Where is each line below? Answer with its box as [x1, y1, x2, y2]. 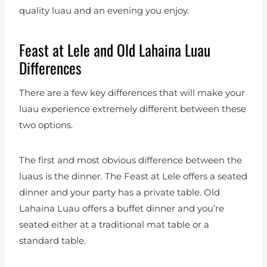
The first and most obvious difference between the [19, 154, 242, 166]
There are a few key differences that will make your [19, 87, 245, 99]
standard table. [19, 235, 88, 247]
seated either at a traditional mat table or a [19, 219, 209, 231]
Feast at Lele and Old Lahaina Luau [19, 39, 210, 61]
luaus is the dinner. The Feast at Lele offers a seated [19, 170, 247, 182]
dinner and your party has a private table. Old [19, 187, 220, 198]
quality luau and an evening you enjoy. [19, 5, 191, 17]
